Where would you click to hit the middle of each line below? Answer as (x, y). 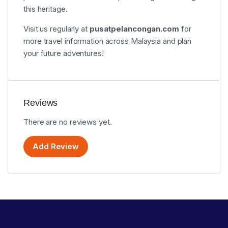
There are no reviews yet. (68, 122)
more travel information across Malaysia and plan (108, 41)
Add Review (56, 146)
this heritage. (46, 9)
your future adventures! (64, 53)
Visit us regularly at (56, 29)
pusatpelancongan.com (134, 29)
